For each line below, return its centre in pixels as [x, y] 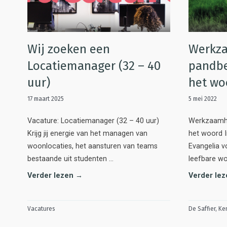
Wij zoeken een [69, 49]
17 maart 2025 [46, 99]
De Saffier [202, 209]
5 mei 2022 [203, 99]
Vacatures [41, 209]
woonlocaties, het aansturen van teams [92, 146]
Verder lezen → [55, 175]
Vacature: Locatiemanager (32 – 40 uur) [93, 121]
